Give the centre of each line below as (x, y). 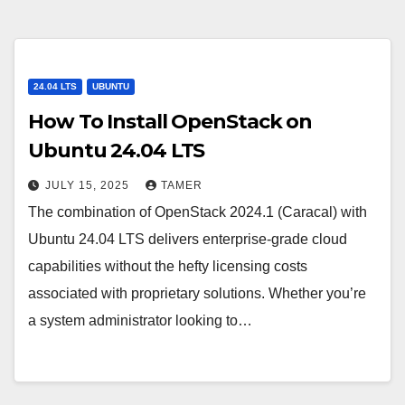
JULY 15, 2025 (89, 185)
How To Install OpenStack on (170, 122)
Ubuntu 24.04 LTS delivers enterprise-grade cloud (188, 239)
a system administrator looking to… (140, 320)
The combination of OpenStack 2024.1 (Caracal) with (198, 212)
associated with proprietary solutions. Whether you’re (197, 293)
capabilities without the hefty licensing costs (168, 266)
